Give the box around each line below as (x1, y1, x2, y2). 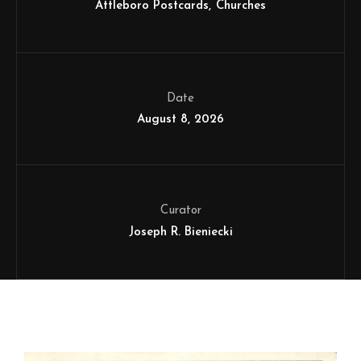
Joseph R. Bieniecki (128, 226, 233, 239)
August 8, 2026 (137, 114, 224, 126)
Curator (160, 205, 201, 217)
